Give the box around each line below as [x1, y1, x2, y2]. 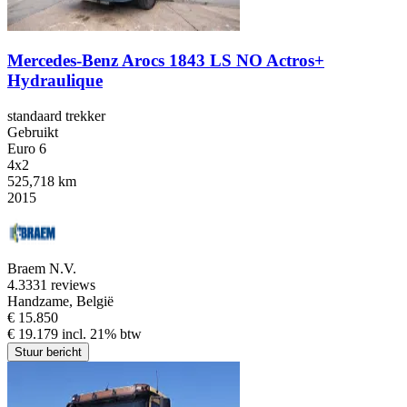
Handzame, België [7, 293, 114, 310]
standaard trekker [7, 108, 105, 124]
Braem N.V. [7, 261, 76, 277]
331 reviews [25, 277, 95, 293]
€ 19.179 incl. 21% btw [7, 326, 142, 342]
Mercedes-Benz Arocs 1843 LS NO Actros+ [7, 51, 324, 71]
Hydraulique [7, 71, 103, 91]
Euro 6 [7, 141, 46, 157]
